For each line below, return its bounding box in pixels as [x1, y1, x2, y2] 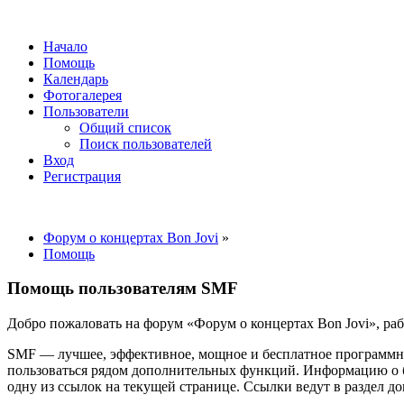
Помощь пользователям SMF [7, 279, 238, 298]
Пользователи [43, 103, 129, 119]
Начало [43, 38, 87, 54]
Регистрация [43, 168, 121, 184]
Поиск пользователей [79, 135, 212, 151]
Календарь [43, 70, 108, 87]
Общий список [79, 119, 171, 135]
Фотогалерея [43, 87, 122, 103]
